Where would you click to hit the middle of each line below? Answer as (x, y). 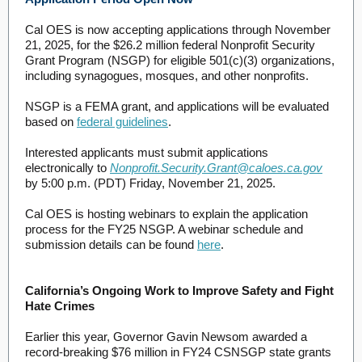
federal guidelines (122, 122)
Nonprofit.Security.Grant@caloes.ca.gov (216, 168)
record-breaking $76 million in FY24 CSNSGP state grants (178, 352)
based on (51, 122)
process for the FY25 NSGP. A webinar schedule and (164, 229)
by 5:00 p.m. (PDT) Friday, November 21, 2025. (150, 183)
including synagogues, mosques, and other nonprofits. (167, 76)
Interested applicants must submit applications (147, 152)
